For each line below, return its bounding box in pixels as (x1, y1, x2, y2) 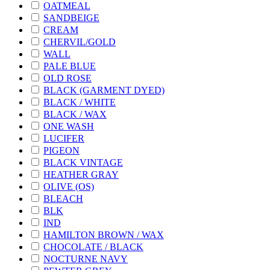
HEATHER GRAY (43, 169, 119, 180)
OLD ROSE (43, 72, 92, 83)
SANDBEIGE (43, 12, 99, 23)
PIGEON (43, 145, 80, 155)
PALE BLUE (43, 60, 96, 71)
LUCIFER (43, 133, 84, 143)
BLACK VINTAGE (43, 157, 123, 168)
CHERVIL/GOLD (43, 36, 116, 47)
